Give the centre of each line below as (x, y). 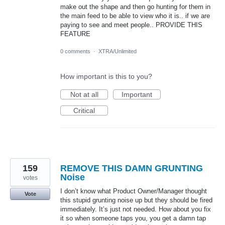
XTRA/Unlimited (118, 51)
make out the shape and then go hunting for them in (135, 7)
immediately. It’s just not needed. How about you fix (136, 209)
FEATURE (75, 34)
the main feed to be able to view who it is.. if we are (135, 16)
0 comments (75, 51)
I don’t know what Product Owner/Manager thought (134, 191)
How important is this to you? (106, 76)
